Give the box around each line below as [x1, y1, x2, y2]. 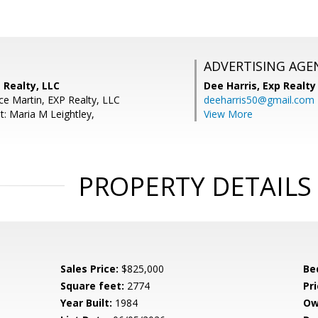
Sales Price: [60, 262, 119, 275]
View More [204, 107, 253, 121]
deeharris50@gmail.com [204, 93, 314, 106]
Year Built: [60, 296, 113, 309]
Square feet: [60, 279, 125, 292]
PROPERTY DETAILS [77, 169, 312, 204]
